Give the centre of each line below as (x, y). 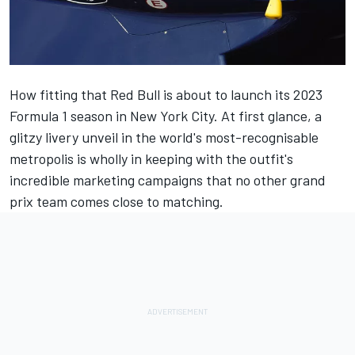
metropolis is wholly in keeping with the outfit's (151, 158)
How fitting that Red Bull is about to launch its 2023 (166, 94)
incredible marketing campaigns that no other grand (168, 179)
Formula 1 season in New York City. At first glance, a (166, 115)
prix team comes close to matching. (116, 201)
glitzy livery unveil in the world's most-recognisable (164, 137)
